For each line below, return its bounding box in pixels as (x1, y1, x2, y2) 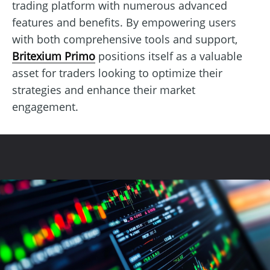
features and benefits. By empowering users (12, 14, 236, 30)
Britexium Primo (12, 48, 95, 63)
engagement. (12, 99, 78, 114)
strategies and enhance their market (12, 82, 195, 97)
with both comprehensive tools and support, (12, 31, 237, 46)
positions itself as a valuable (95, 48, 242, 63)
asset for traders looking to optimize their (12, 65, 222, 80)
